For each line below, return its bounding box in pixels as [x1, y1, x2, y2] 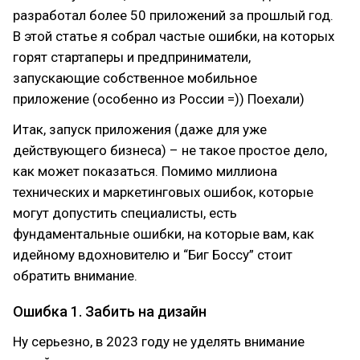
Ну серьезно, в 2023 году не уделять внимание [13, 333, 305, 350]
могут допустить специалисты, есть [13, 205, 237, 221]
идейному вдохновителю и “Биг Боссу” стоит [13, 247, 292, 263]
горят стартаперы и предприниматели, [13, 49, 251, 65]
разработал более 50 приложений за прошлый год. [13, 7, 333, 23]
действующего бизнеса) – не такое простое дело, [13, 142, 327, 158]
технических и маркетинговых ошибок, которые [13, 184, 313, 200]
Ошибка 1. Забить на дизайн [13, 303, 207, 320]
